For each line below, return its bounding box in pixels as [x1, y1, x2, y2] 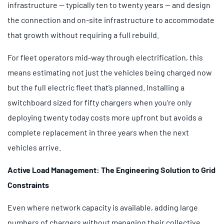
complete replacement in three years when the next [7, 127, 189, 137]
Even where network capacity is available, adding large [7, 202, 198, 212]
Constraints [7, 179, 49, 189]
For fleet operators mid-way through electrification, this [7, 52, 203, 62]
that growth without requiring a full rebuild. [7, 29, 159, 39]
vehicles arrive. [7, 142, 61, 152]
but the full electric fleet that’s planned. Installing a [7, 82, 184, 92]
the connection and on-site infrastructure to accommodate [7, 14, 214, 24]
